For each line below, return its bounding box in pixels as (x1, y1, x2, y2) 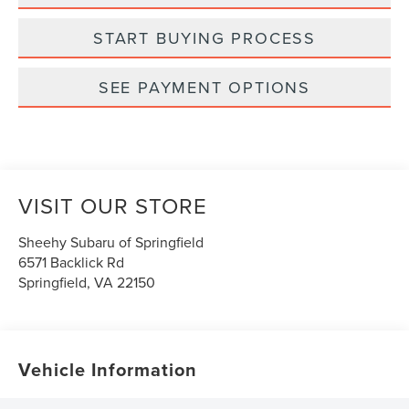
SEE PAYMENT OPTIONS (98, 76, 311, 100)
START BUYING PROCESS (93, 26, 316, 50)
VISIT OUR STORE (18, 190, 208, 222)
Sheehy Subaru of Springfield (18, 232, 204, 253)
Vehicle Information (18, 356, 198, 383)
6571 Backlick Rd (18, 252, 125, 273)
